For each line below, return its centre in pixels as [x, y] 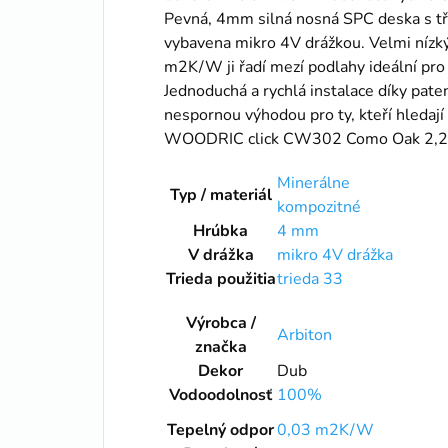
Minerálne [313, 182]
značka [220, 346]
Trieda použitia [220, 278]
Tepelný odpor [220, 429]
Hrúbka [220, 230]
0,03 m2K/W [325, 429]
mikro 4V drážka [335, 254]
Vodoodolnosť [220, 394]
